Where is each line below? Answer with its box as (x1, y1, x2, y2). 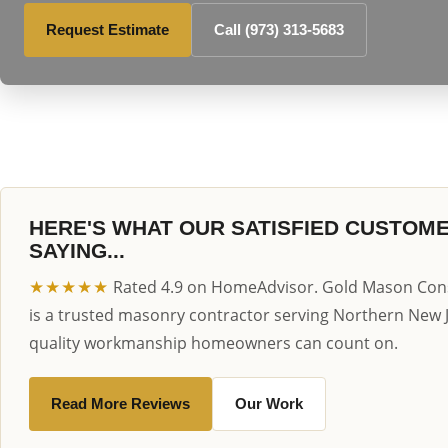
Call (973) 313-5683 (214, 21, 344, 38)
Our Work (235, 395, 303, 412)
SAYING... (29, 239, 125, 262)
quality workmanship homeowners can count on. (29, 332, 398, 354)
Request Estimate (46, 21, 169, 38)
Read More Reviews (51, 395, 190, 412)
